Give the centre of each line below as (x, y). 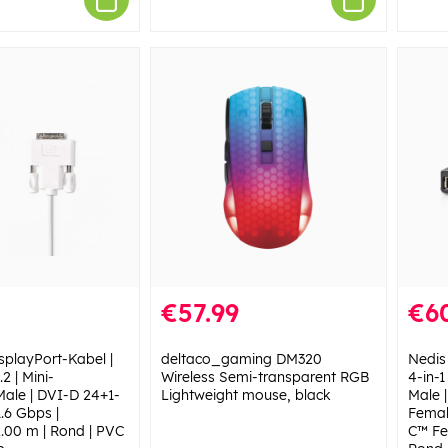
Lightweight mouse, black (245, 394)
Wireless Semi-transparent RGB (264, 376)
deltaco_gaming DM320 (241, 358)
